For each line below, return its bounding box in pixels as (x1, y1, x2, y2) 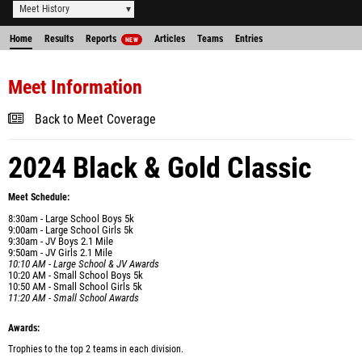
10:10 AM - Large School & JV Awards (8, 258, 159, 270)
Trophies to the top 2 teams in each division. (8, 343, 183, 355)
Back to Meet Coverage (35, 112, 156, 127)
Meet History (19, 3, 69, 15)
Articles (154, 33, 185, 44)
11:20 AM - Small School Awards (8, 292, 139, 304)
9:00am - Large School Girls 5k (8, 224, 133, 236)
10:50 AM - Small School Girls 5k (8, 280, 142, 293)
